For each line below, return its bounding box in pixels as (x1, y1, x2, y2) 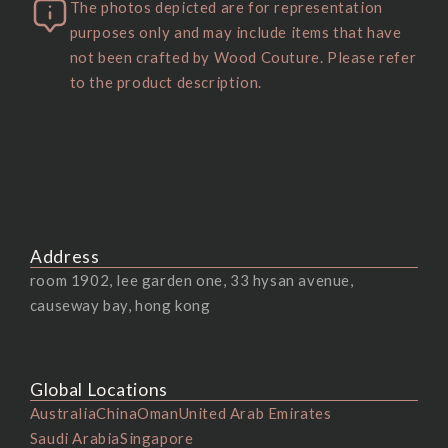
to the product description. (69, 73, 262, 92)
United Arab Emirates (178, 404, 332, 423)
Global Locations (29, 379, 169, 401)
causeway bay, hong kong (29, 295, 211, 314)
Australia (29, 404, 97, 423)
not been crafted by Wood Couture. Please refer (69, 48, 417, 67)
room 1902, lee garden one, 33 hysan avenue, (29, 270, 354, 289)
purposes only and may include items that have (69, 23, 402, 42)
